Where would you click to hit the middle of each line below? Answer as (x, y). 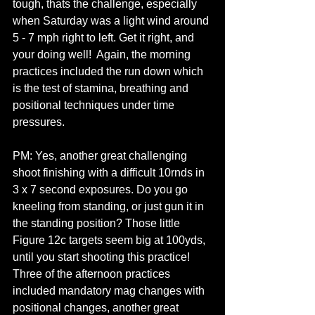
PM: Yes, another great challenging (101, 156)
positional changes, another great (97, 308)
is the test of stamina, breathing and (102, 88)
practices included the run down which (109, 71)
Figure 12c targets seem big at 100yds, (110, 240)
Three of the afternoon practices (93, 274)
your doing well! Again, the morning (103, 54)
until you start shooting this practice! (103, 257)
